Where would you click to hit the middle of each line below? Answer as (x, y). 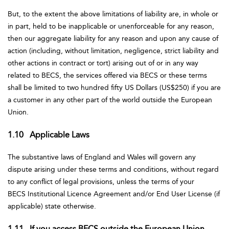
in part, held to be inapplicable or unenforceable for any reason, (111, 26)
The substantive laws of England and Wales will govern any (102, 157)
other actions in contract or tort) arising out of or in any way (103, 63)
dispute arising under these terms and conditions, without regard (113, 169)
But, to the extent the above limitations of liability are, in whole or (113, 14)
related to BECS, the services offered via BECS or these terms (107, 75)
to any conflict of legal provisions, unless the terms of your (101, 182)
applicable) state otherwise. (53, 206)
